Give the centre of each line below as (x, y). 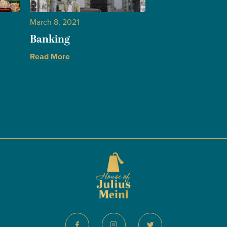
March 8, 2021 (54, 22)
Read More (50, 56)
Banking (50, 39)
